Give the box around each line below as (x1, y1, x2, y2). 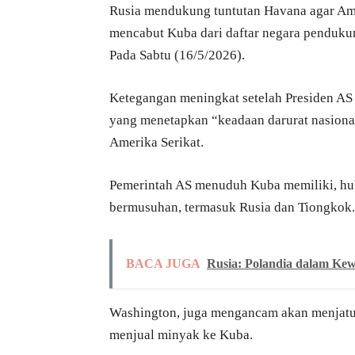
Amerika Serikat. (109, 135, 204, 151)
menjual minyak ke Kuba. (109, 327, 253, 343)
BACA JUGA (126, 257, 200, 271)
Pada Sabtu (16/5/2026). (109, 48, 245, 63)
